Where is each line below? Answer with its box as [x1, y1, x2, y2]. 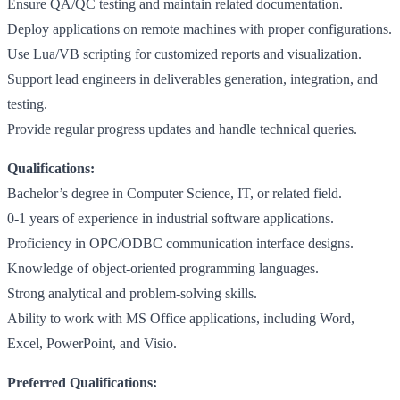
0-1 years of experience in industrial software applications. [7, 210, 334, 226]
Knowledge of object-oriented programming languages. [7, 260, 319, 276]
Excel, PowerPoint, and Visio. [7, 335, 177, 351]
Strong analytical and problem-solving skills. [7, 285, 257, 301]
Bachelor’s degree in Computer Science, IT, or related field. [7, 185, 342, 201]
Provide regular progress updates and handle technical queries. [7, 121, 357, 137]
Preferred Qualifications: [7, 374, 157, 390]
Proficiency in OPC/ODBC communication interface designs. [7, 235, 354, 251]
